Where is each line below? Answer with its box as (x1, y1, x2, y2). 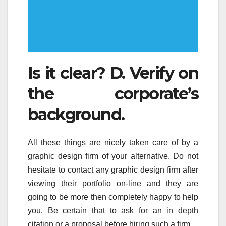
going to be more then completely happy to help (28, 192, 198, 201)
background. (28, 104, 125, 124)
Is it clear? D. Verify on (28, 63, 198, 83)
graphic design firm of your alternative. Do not (28, 151, 198, 160)
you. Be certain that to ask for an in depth (28, 206, 198, 215)
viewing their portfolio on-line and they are (28, 179, 198, 188)
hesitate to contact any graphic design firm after (28, 165, 198, 174)
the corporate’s (28, 83, 198, 103)
